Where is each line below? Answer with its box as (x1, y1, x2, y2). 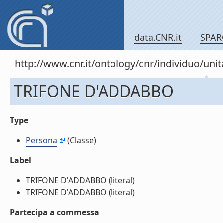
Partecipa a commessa (10, 207, 99, 218)
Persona (26, 135, 57, 146)
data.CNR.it (134, 31, 182, 43)
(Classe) (65, 135, 96, 146)
